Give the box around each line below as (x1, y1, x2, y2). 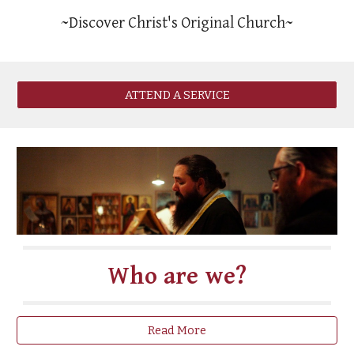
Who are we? (107, 262, 247, 291)
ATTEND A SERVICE (124, 88, 230, 102)
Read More (148, 322, 206, 337)
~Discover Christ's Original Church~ (61, 14, 293, 32)
